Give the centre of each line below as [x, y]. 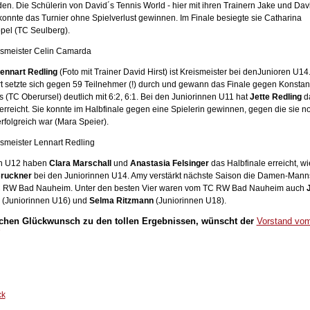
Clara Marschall [80, 163]
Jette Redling [275, 97]
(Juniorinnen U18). [190, 201]
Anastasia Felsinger [169, 163]
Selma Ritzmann [121, 201]
